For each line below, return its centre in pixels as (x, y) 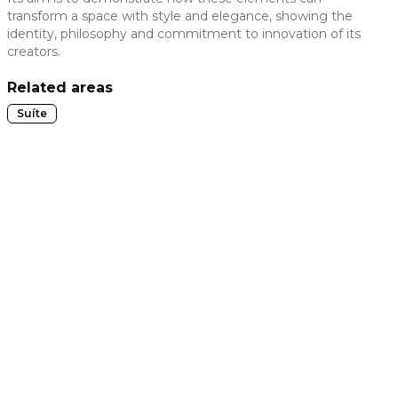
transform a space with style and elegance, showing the (180, 16)
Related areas (60, 88)
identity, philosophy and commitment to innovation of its (184, 34)
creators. (34, 52)
